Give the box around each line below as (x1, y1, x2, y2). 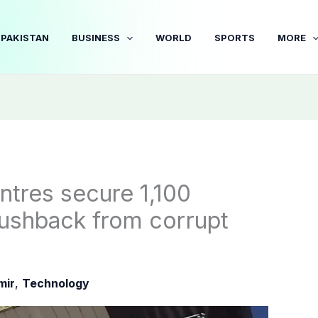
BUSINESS (72, 31, 121, 43)
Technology (21, 276, 89, 291)
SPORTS (214, 31, 256, 43)
